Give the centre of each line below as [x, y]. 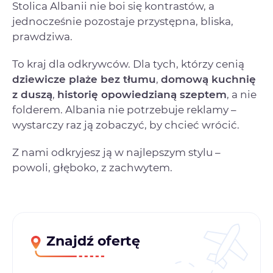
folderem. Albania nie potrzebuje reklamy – [124, 109]
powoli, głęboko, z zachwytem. [92, 167]
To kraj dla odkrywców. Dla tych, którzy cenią [128, 64]
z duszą [32, 94]
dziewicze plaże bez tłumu [84, 79]
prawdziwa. [42, 36]
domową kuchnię [208, 79]
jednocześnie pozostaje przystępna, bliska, [123, 21]
